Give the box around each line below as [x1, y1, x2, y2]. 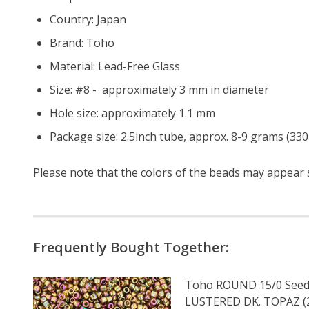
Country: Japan [50, 11, 126, 27]
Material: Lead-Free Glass [50, 58, 180, 74]
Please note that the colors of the [33, 164, 209, 180]
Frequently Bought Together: [33, 237, 229, 257]
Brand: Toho [50, 34, 114, 50]
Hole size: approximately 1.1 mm [50, 105, 215, 121]
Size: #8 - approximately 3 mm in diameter [50, 81, 269, 97]
